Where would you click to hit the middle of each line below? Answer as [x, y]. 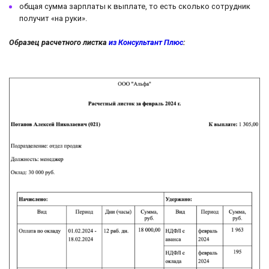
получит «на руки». [53, 19]
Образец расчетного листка [59, 43]
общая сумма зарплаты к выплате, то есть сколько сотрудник [135, 7]
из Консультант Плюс [146, 43]
